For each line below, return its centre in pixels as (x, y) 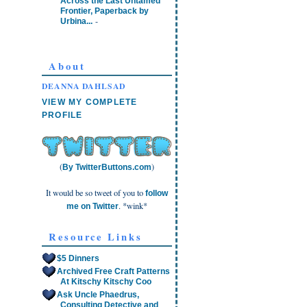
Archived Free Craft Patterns (113, 272)
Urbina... (76, 22)
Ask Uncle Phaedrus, (98, 295)
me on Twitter (93, 207)
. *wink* (133, 206)
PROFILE (62, 115)
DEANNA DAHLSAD (84, 86)
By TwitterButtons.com (107, 168)
